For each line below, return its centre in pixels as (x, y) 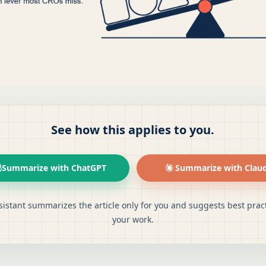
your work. (133, 220)
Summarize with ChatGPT (54, 168)
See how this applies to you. (133, 130)
